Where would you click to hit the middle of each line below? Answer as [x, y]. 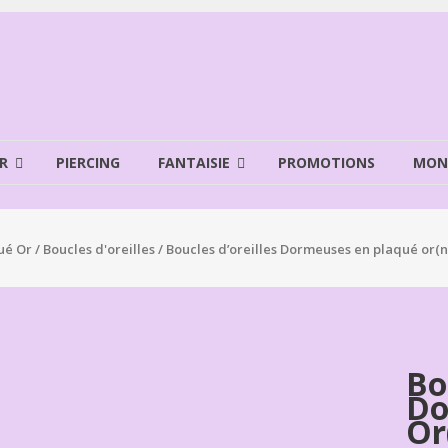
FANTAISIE [194, 162]
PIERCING [88, 162]
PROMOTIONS [326, 162]
